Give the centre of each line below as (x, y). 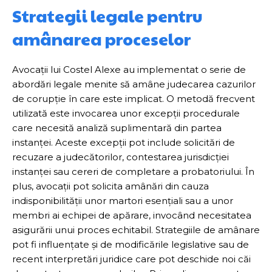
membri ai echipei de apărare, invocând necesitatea (132, 215)
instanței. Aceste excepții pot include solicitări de (124, 142)
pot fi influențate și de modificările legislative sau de (131, 244)
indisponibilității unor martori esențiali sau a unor (123, 201)
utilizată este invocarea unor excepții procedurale (126, 113)
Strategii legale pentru (107, 16)
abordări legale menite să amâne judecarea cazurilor (134, 84)
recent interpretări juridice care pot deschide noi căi (131, 259)
